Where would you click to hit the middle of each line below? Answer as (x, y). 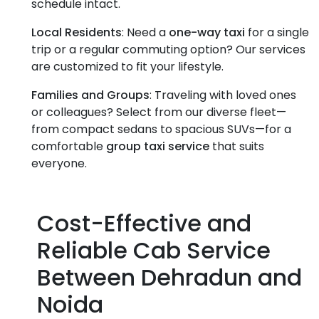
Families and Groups (90, 95)
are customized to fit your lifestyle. (127, 66)
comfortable (69, 146)
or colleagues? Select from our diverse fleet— (159, 112)
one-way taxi (207, 32)
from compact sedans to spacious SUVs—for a (161, 129)
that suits (237, 146)
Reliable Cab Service (154, 250)
